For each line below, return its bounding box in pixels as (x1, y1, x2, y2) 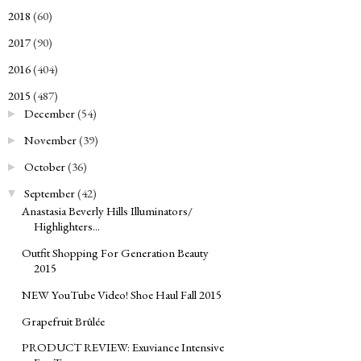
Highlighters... (34, 218, 100, 234)
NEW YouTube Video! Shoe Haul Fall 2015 (22, 286, 222, 302)
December (24, 106, 75, 122)
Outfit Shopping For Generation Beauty (22, 245, 209, 261)
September (24, 185, 75, 201)
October (24, 158, 65, 174)
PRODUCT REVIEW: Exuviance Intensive (22, 339, 224, 355)
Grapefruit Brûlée (22, 313, 105, 329)
